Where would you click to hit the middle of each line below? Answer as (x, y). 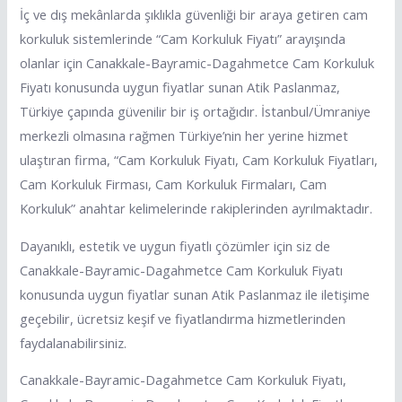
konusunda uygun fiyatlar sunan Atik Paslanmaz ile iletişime (195, 294)
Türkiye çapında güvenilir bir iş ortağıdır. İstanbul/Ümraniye (196, 112)
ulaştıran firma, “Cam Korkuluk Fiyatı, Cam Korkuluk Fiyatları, (199, 160)
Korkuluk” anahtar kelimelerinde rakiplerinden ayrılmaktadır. (197, 209)
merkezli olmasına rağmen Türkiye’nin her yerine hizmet (184, 136)
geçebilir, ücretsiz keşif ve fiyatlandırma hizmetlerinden (183, 318)
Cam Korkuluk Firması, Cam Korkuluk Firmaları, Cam (174, 184)
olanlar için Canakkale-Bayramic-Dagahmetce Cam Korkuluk (197, 63)
